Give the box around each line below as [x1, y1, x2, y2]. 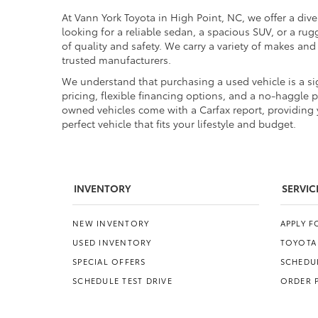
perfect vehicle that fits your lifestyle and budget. [62, 116, 296, 131]
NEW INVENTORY [72, 217, 150, 229]
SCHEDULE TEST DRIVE [72, 275, 172, 287]
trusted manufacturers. [62, 53, 171, 67]
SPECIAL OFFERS [72, 256, 146, 268]
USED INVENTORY [72, 236, 152, 248]
